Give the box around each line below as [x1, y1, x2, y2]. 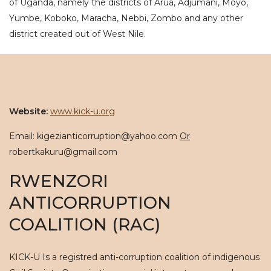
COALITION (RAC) [9, 214, 160, 235]
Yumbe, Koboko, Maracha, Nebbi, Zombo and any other [9, 13, 243, 24]
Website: [9, 106, 50, 117]
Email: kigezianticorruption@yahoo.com [9, 131, 180, 142]
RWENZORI [9, 171, 108, 191]
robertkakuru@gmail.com [9, 146, 117, 157]
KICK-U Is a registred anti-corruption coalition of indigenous [9, 252, 260, 263]
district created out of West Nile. [9, 28, 146, 39]
